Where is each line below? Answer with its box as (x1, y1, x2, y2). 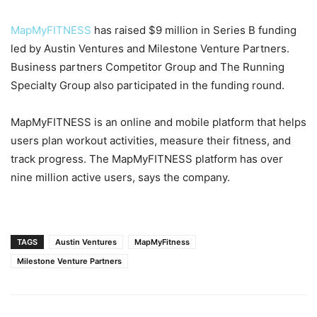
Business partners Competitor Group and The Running (11, 60, 284, 74)
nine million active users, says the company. (11, 171, 230, 185)
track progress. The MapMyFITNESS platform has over (11, 152, 283, 166)
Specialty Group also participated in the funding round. (11, 79, 284, 93)
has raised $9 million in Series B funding (91, 23, 296, 38)
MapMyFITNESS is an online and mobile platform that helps (11, 115, 306, 129)
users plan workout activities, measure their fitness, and (11, 134, 291, 148)
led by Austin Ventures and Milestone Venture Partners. (11, 42, 289, 56)
